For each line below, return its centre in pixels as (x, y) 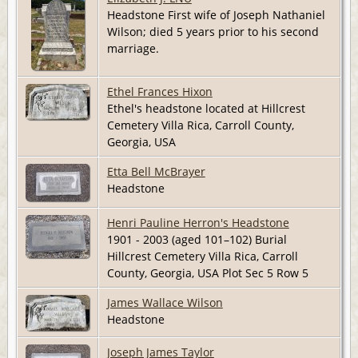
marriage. (134, 49)
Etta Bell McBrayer (156, 172)
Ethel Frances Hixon (159, 92)
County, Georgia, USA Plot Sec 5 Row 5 (211, 273)
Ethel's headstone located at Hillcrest (206, 109)
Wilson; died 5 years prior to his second (213, 32)
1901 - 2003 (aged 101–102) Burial (197, 240)
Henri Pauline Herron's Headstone (198, 223)
